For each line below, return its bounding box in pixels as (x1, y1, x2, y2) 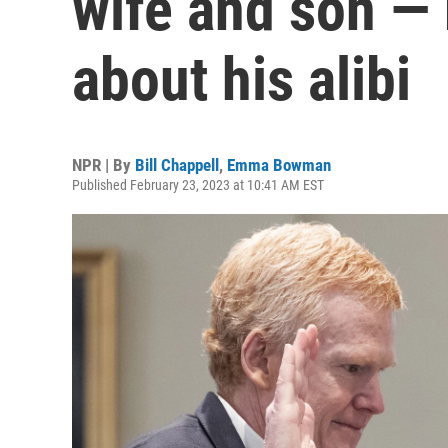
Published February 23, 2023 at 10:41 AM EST (72, 177, 324, 193)
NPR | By (72, 155, 135, 175)
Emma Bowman (227, 155, 331, 175)
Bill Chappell (135, 155, 219, 175)
